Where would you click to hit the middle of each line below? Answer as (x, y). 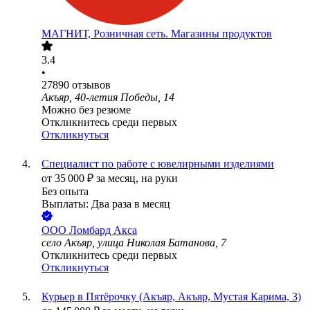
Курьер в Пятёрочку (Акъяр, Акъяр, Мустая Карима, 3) (171, 297)
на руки (159, 179)
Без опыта (65, 192)
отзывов (91, 85)
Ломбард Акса (103, 230)
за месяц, (119, 179)
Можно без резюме (86, 110)
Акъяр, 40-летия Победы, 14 (108, 98)
